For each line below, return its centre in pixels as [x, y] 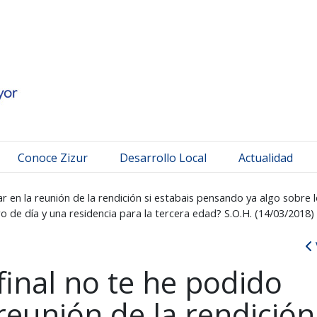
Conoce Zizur [53, 157]
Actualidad [266, 157]
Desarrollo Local [163, 157]
